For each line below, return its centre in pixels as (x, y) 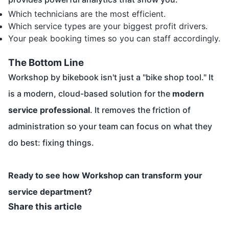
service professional (49, 110)
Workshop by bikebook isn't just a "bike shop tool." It (111, 77)
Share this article (45, 207)
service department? (50, 192)
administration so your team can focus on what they (110, 127)
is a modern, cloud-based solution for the (90, 94)
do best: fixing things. (51, 143)
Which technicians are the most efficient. (87, 14)
